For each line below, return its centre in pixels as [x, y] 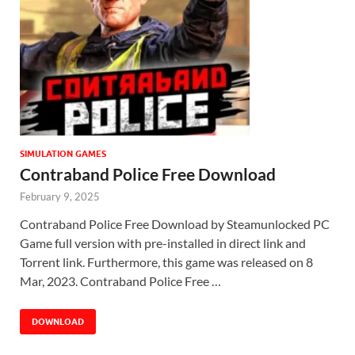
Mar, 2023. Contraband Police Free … [120, 281]
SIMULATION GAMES [63, 154]
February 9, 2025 [60, 197]
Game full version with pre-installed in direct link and [163, 243]
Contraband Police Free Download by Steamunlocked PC [175, 224]
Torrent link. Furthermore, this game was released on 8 [166, 262]
